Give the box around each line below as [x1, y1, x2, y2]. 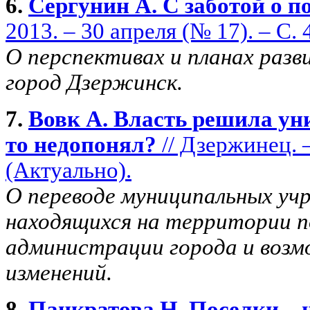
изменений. [6, 259, 112, 285]
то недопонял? [6, 131, 156, 157]
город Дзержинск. [6, 69, 183, 95]
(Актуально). [6, 157, 131, 183]
